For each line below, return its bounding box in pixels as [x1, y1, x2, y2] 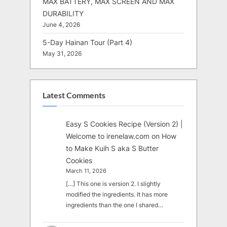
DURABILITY [43, 9, 84, 18]
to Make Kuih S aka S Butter [66, 144, 159, 153]
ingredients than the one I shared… [66, 201, 164, 209]
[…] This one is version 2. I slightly [66, 179, 161, 187]
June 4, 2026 [43, 21, 80, 29]
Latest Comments [43, 91, 105, 100]
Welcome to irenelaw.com [66, 132, 150, 141]
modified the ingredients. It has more [66, 190, 168, 198]
